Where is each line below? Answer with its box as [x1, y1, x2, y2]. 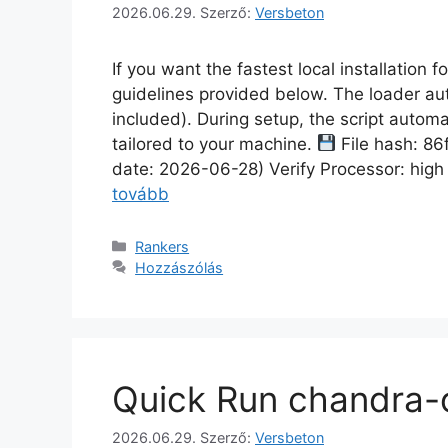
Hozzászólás [135, 258, 224, 276]
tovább [112, 183, 169, 204]
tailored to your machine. [112, 133, 317, 154]
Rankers [135, 237, 190, 255]
